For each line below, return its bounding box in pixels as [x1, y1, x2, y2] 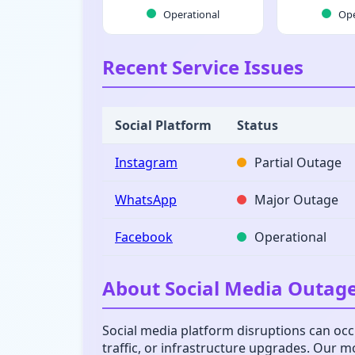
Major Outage [251, 191, 338, 208]
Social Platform [115, 116, 212, 134]
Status [237, 116, 278, 134]
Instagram [115, 154, 177, 171]
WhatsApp [115, 191, 177, 208]
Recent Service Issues [102, 54, 303, 80]
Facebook [115, 228, 173, 246]
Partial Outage [251, 154, 342, 171]
